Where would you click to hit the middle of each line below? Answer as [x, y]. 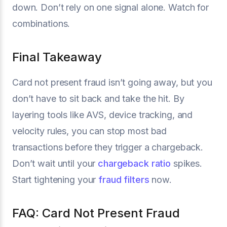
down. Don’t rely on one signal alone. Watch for [110, 7]
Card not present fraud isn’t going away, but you [112, 82]
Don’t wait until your [55, 163]
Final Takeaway [57, 57]
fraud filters [124, 179]
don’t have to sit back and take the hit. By [98, 98]
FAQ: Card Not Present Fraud [96, 213]
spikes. [187, 163]
